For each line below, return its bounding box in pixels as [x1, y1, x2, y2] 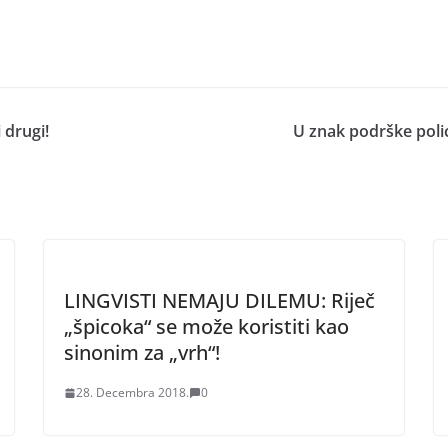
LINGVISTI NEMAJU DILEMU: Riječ [64, 287, 375, 314]
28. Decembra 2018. [76, 384, 189, 401]
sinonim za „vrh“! [64, 339, 220, 366]
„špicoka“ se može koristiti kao [64, 313, 349, 340]
